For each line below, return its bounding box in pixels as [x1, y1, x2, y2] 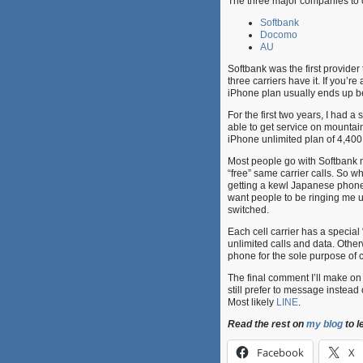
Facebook [257, 345, 304, 360]
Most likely [228, 297, 276, 308]
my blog [306, 318, 343, 330]
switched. [228, 204, 269, 216]
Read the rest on [228, 318, 306, 330]
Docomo [260, 29, 297, 41]
